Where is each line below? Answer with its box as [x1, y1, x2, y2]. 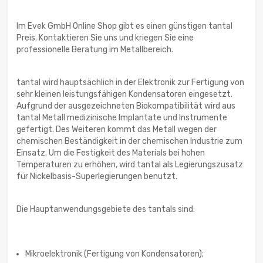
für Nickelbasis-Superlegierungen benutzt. [16, 171, 177, 182]
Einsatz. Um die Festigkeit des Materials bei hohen [16, 148, 205, 159]
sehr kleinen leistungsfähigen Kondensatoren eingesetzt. [16, 89, 232, 100]
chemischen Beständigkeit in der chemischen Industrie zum [16, 136, 242, 147]
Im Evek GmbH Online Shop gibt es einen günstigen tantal [16, 21, 232, 32]
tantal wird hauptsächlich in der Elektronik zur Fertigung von [16, 77, 244, 88]
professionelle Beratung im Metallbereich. [16, 45, 173, 55]
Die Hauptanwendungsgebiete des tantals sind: [16, 204, 195, 215]
